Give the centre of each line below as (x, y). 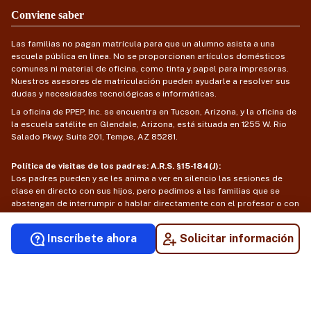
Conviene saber (48, 15)
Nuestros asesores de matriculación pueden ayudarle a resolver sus (151, 82)
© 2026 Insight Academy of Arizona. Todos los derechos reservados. (155, 273)
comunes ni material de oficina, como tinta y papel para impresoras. (150, 69)
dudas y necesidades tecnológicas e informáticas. (114, 94)
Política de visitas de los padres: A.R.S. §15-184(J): (116, 166)
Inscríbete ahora (92, 238)
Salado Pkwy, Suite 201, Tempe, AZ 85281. (94, 137)
